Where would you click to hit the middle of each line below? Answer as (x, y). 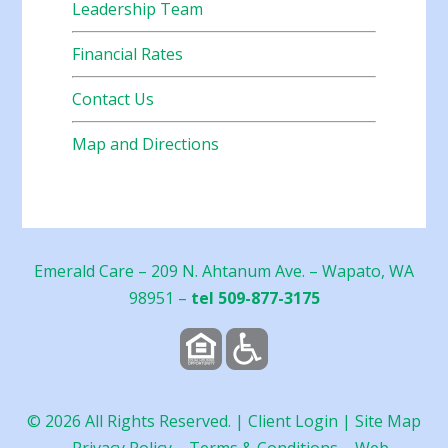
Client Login (293, 421)
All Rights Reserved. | (164, 421)
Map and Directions (146, 144)
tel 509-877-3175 (255, 298)
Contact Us (113, 99)
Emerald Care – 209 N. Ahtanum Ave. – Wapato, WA (224, 271)
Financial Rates (128, 54)
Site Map (388, 421)
